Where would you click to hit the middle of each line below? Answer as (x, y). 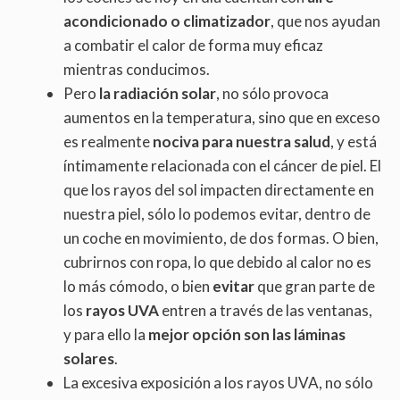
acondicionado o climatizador (167, 21)
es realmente (108, 142)
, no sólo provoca (272, 94)
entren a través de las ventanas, (266, 311)
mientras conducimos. (137, 70)
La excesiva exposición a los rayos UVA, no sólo (218, 383)
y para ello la (106, 335)
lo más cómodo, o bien (138, 287)
